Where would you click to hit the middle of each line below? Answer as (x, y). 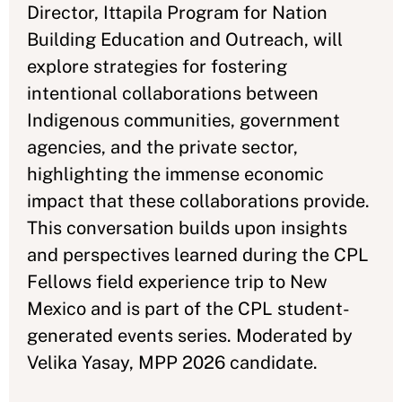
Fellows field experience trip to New (177, 281)
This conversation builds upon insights (187, 227)
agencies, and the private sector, (162, 147)
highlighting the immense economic (175, 174)
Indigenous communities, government (184, 120)
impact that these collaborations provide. (198, 201)
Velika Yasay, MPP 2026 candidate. (172, 362)
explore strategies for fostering (157, 66)
